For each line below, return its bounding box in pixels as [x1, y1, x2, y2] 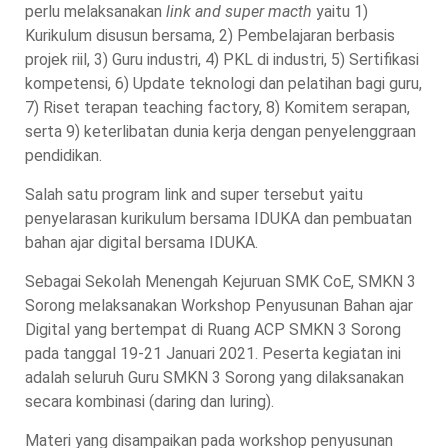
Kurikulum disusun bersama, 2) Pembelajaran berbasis [25, 26, 395, 46]
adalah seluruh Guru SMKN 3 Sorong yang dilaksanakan [25, 368, 404, 388]
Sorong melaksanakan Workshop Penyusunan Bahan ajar [25, 296, 413, 316]
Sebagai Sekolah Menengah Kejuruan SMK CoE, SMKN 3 [25, 272, 416, 292]
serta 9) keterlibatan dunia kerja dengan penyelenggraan [25, 122, 416, 142]
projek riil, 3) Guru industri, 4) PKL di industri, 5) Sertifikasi [25, 50, 419, 70]
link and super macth [166, 2, 312, 22]
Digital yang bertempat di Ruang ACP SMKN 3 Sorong [25, 320, 401, 340]
